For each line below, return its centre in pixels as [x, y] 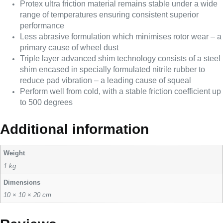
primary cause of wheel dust [69, 47]
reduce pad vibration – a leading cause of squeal [106, 80]
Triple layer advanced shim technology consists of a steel [120, 58]
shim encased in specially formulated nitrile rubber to [112, 69]
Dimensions [22, 182]
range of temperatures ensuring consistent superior [109, 14]
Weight [14, 153]
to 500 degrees [46, 102]
